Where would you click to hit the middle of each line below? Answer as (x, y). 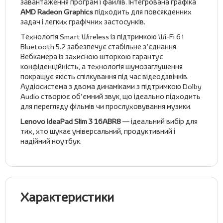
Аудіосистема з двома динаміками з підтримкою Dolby (111, 86)
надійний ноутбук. (51, 141)
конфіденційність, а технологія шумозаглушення (102, 66)
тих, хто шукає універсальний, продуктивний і (98, 131)
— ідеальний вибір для (160, 121)
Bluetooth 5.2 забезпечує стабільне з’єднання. (99, 47)
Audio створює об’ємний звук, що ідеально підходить (111, 96)
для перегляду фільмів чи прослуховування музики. (107, 106)
